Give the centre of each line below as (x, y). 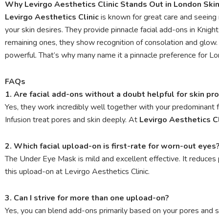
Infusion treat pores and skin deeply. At (72, 120)
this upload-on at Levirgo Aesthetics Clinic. (77, 171)
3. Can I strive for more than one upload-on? (87, 198)
